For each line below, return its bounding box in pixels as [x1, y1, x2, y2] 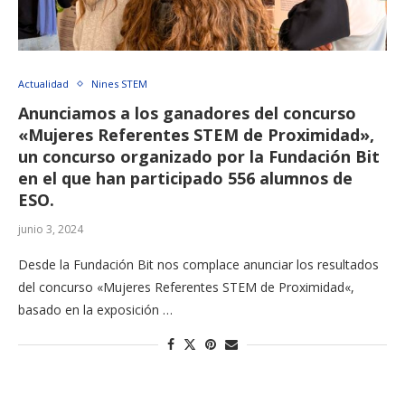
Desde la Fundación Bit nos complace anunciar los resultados [18, 256, 379, 274]
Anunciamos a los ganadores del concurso [18, 102, 356, 125]
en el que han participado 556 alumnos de [18, 167, 353, 190]
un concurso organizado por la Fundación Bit [18, 146, 380, 168]
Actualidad [18, 77, 69, 91]
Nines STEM [91, 77, 147, 91]
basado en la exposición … [18, 301, 173, 319]
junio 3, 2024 [18, 221, 83, 238]
